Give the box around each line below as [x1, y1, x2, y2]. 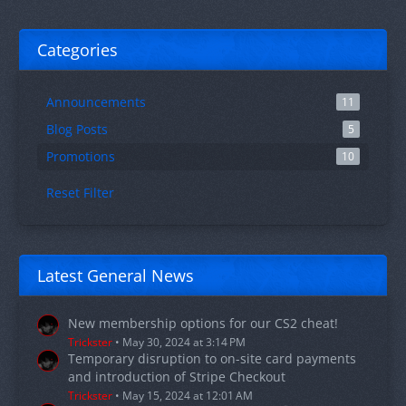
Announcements [46, 93, 146, 111]
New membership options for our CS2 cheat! [68, 314, 338, 333]
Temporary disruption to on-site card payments [68, 350, 356, 368]
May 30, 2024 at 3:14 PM [122, 334, 246, 351]
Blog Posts [46, 121, 108, 139]
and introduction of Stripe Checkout [68, 368, 285, 386]
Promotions [46, 148, 115, 166]
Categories [37, 39, 118, 62]
